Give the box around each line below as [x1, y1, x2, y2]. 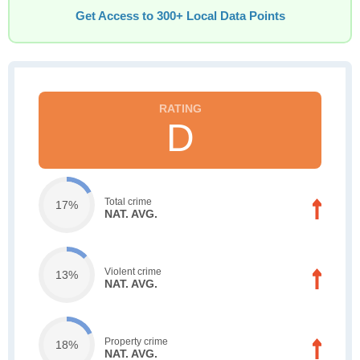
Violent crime [104, 265, 162, 277]
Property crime [104, 335, 168, 347]
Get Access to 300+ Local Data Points [75, 10, 285, 22]
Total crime [104, 195, 152, 207]
